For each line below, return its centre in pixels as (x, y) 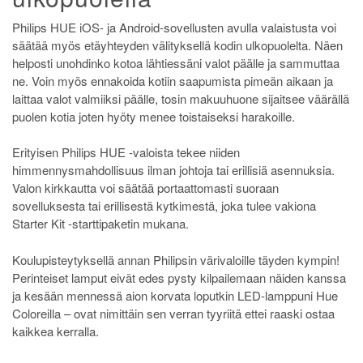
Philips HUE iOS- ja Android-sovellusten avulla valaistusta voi (174, 27)
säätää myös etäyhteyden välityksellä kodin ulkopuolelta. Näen (177, 45)
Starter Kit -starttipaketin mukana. (100, 224)
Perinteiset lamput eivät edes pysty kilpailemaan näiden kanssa (179, 277)
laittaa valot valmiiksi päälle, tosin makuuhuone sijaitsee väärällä (181, 98)
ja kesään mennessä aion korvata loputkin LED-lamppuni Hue (175, 295)
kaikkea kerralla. (56, 331)
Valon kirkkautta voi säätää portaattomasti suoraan (145, 188)
